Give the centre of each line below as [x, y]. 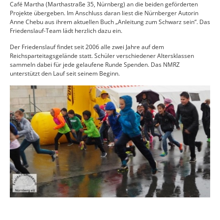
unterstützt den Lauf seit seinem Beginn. [65, 74]
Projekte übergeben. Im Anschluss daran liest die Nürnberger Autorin [104, 13]
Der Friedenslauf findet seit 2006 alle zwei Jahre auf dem [87, 47]
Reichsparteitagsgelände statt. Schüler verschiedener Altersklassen [102, 56]
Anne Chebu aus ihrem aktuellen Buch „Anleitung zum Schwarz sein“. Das [110, 22]
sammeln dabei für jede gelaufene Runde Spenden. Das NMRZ [95, 65]
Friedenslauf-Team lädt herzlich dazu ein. [66, 31]
